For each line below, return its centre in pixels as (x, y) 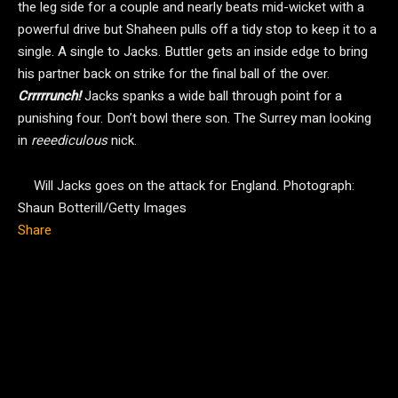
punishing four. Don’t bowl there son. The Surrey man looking (195, 118)
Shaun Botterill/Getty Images (102, 208)
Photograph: (317, 186)
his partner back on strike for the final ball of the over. (174, 74)
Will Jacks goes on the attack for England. (156, 186)
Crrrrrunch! (49, 96)
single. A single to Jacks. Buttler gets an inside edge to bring (193, 52)
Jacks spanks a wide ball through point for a (211, 96)
